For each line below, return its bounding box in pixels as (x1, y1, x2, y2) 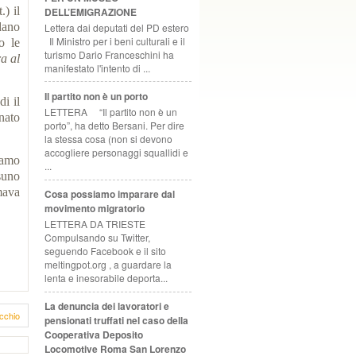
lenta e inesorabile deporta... (44, 271, 168, 285)
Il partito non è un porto (44, 88, 148, 103)
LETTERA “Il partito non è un (44, 105, 177, 119)
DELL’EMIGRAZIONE (44, 4, 137, 19)
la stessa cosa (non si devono (44, 132, 172, 146)
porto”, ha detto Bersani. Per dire (44, 118, 184, 133)
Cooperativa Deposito (44, 327, 143, 342)
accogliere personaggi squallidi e (44, 145, 188, 160)
